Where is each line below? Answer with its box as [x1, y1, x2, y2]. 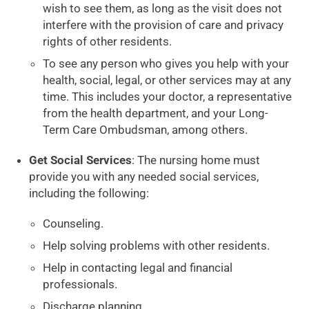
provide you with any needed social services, [29, 170, 259, 183]
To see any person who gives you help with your [43, 57, 290, 70]
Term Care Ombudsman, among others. [43, 123, 248, 137]
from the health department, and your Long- [43, 106, 269, 120]
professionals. [43, 277, 118, 291]
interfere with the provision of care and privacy [43, 18, 284, 32]
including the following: [29, 186, 150, 200]
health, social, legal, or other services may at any [43, 73, 292, 87]
